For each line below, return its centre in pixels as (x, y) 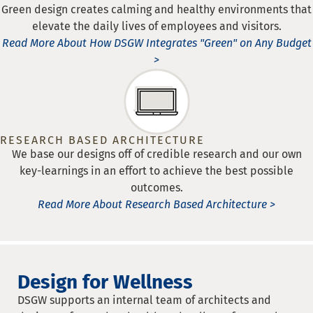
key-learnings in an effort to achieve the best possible (156, 170)
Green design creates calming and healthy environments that (156, 9)
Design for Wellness (105, 282)
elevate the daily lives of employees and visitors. (156, 26)
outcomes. (156, 187)
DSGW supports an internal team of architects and (144, 300)
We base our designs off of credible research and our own (156, 154)
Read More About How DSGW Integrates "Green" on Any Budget (156, 43)
